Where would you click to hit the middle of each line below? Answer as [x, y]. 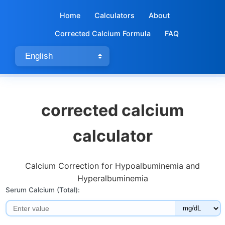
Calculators [115, 15]
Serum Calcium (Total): [43, 190]
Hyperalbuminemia [113, 178]
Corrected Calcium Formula [103, 33]
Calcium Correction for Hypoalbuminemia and [113, 165]
